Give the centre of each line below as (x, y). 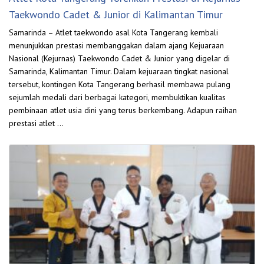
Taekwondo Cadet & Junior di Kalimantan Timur (116, 15)
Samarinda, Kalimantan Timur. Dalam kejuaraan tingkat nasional (119, 72)
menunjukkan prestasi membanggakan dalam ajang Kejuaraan (116, 46)
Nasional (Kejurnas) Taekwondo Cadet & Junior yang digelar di (119, 59)
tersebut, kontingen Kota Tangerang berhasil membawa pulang (120, 85)
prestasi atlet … (36, 123)
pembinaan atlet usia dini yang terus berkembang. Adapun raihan (123, 110)
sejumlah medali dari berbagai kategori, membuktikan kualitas (117, 98)
